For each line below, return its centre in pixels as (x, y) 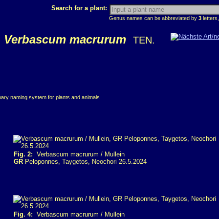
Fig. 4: (23, 214)
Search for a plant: (80, 8)
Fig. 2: (23, 154)
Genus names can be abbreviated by (154, 18)
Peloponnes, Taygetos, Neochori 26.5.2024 (85, 162)
